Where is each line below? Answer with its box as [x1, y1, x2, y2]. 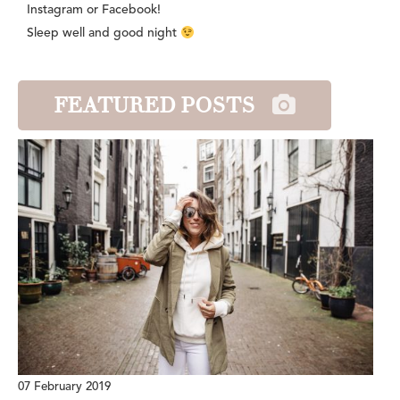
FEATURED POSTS [54, 92, 254, 120]
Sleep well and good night [27, 27, 180, 40]
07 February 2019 [18, 380, 111, 393]
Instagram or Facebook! [27, 4, 161, 17]
